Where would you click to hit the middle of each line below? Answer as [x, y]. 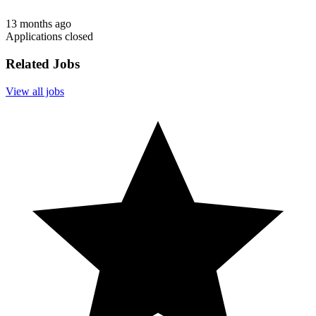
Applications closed [49, 37]
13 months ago [38, 24]
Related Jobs [43, 64]
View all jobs [35, 91]
